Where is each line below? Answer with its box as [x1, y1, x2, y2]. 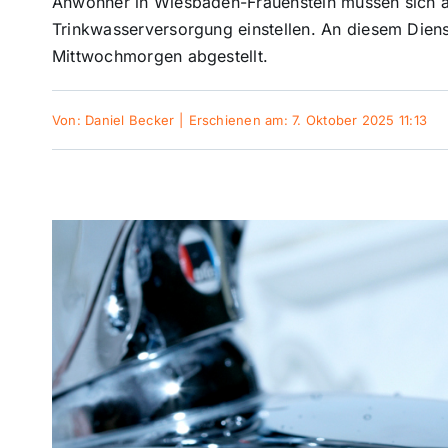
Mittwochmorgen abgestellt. [51, 46, 269, 66]
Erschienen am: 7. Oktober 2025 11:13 [188, 112, 428, 128]
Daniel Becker [85, 112, 175, 128]
